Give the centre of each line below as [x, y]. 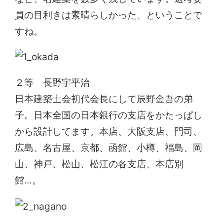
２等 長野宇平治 [53, 83]
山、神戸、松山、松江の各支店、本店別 [99, 164]
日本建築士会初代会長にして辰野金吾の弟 [104, 99]
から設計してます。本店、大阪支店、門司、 [109, 131]
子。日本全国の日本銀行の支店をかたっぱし [109, 115]
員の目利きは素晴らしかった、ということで [109, 15]
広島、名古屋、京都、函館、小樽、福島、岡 [109, 148]
